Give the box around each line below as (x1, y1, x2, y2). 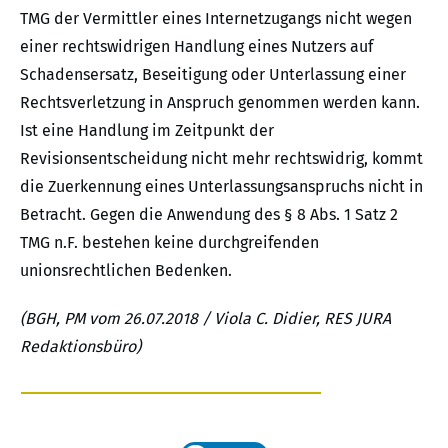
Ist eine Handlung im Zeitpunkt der (20, 120, 274, 140)
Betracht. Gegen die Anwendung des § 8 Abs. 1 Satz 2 (20, 204, 398, 224)
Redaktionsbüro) (20, 336, 141, 356)
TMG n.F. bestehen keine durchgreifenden (20, 232, 319, 252)
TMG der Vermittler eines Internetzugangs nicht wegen (20, 8, 412, 28)
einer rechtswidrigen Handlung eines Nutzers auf (20, 36, 373, 56)
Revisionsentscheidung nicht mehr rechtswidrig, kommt (20, 148, 423, 168)
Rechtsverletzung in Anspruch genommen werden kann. (20, 92, 420, 112)
